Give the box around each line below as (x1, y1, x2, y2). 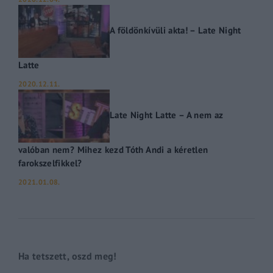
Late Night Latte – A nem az (110, 108, 224, 121)
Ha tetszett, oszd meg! (18, 249, 117, 262)
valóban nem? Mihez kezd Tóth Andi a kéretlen (18, 143, 208, 155)
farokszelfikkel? (18, 156, 82, 169)
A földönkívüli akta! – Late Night (110, 24, 241, 37)
